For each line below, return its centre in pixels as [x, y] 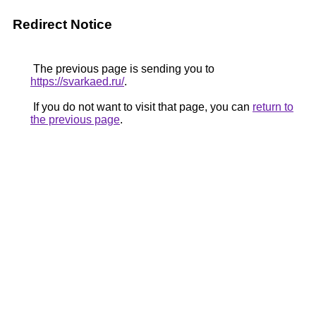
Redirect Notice [62, 24]
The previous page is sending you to [122, 69]
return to [273, 107]
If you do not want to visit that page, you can [141, 107]
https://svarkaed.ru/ [77, 81]
